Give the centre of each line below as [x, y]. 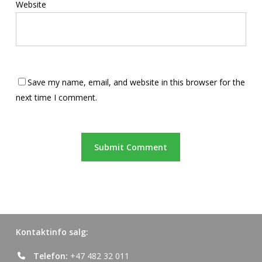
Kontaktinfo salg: [52, 232]
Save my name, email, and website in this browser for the [136, 82]
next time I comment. [56, 97]
